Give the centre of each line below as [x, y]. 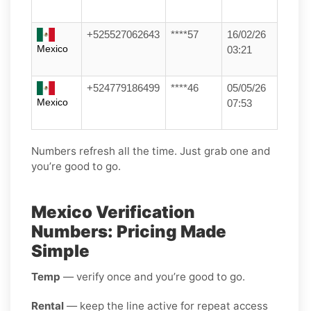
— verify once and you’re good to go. [153, 276]
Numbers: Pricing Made [129, 231]
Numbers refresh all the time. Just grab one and [151, 151]
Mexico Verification [113, 212]
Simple [60, 251]
